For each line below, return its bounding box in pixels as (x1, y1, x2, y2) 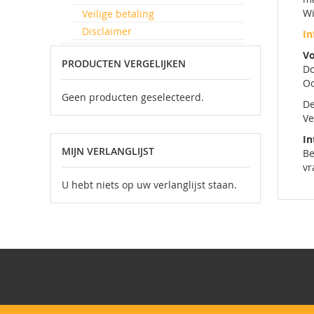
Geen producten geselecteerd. (62, 90, 204, 104)
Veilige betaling (82, 7, 154, 20)
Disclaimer (82, 25, 132, 38)
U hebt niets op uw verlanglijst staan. (62, 178, 237, 191)
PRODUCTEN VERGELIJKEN (62, 57, 186, 70)
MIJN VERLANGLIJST (62, 144, 154, 158)
